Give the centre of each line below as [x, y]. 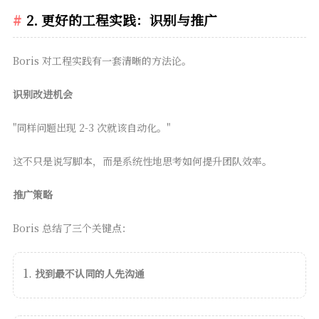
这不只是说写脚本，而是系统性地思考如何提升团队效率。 [142, 161]
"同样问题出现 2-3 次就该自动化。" [91, 127]
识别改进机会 [42, 94]
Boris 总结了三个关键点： [72, 228]
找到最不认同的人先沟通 [89, 273]
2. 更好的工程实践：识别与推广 [121, 20]
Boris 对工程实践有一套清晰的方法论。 [102, 60]
